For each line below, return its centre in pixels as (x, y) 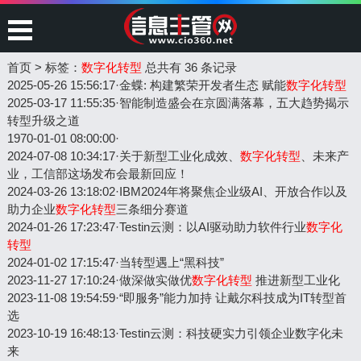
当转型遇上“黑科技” (171, 262)
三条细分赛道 (152, 209)
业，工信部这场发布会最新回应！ (98, 174)
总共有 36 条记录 (189, 67)
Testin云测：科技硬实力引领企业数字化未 (231, 333)
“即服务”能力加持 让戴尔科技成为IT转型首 (232, 298)
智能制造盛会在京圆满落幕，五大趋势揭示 (234, 103)
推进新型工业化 (296, 280)
